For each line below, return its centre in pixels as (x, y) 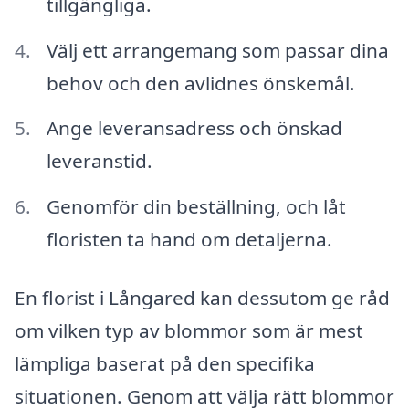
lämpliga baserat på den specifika (165, 364)
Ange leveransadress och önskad (194, 128)
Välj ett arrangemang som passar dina (217, 50)
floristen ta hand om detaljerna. (189, 240)
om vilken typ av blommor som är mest (189, 331)
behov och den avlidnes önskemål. (200, 83)
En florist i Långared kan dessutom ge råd (202, 298)
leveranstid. (99, 161)
